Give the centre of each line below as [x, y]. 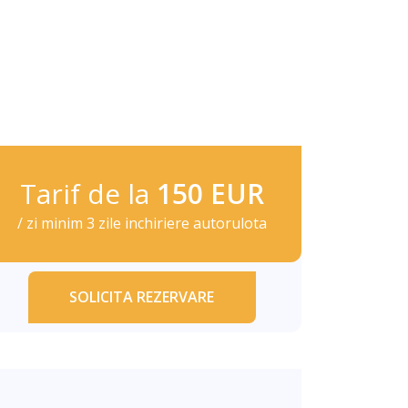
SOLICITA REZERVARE [142, 297]
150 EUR [210, 194]
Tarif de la [88, 194]
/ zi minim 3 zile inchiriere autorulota [142, 223]
